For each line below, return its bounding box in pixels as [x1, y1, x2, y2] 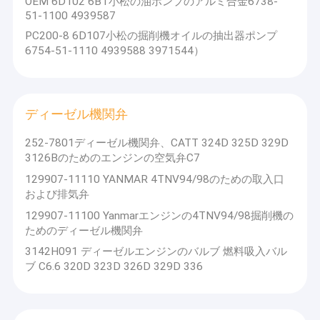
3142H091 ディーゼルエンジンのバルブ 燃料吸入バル [25, 245, 288, 259]
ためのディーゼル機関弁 [25, 224, 144, 237]
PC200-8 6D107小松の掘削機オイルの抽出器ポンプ [25, 29, 278, 43]
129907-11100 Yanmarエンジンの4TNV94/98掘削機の [25, 209, 294, 222]
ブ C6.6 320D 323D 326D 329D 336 [25, 260, 204, 274]
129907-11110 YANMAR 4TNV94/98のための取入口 [25, 172, 285, 186]
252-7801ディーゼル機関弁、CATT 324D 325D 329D [25, 136, 289, 149]
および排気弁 [25, 187, 90, 201]
